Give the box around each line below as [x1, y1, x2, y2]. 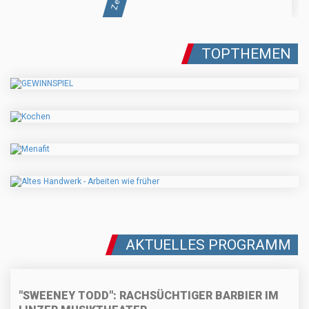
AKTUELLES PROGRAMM [126, 237, 291, 254]
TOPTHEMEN [201, 46, 291, 63]
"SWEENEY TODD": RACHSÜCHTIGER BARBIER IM [19, 289, 279, 303]
